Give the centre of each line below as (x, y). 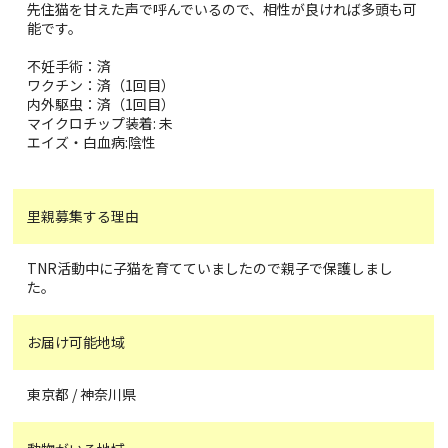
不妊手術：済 (69, 65)
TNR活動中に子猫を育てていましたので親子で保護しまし (210, 267)
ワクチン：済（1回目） (101, 84)
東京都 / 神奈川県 (82, 393)
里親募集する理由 (83, 215)
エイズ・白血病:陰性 (92, 141)
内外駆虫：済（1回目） (101, 103)
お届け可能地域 (76, 341)
